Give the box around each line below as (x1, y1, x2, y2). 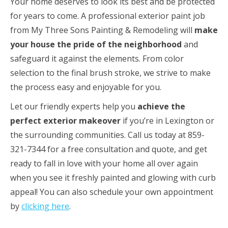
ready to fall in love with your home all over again (10, 158, 198, 169)
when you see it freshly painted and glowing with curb (10, 172, 216, 184)
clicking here (21, 201, 69, 212)
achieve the (137, 101, 185, 112)
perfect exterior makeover (10, 115, 121, 127)
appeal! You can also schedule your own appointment (10, 186, 213, 198)
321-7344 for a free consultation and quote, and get (10, 144, 207, 155)
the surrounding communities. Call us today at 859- (10, 129, 205, 141)
